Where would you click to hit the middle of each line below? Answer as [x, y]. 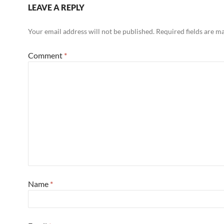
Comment [46, 55]
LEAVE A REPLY [56, 7]
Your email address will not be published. [91, 31]
